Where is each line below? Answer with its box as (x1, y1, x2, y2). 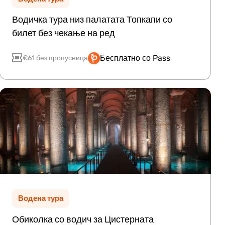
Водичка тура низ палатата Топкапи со (12, 15, 173, 25)
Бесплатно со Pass (100, 53, 171, 63)
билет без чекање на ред (12, 28, 116, 39)
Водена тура (18, 193, 64, 203)
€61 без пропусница (23, 54, 88, 62)
